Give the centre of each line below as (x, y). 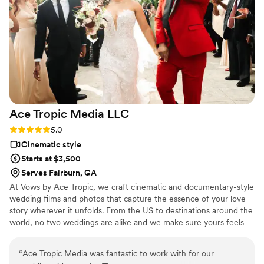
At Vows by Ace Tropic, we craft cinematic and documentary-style (132, 187)
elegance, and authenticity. (59, 246)
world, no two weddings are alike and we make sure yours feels (127, 222)
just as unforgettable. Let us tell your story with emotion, (114, 234)
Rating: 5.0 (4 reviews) (51, 129)
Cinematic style (51, 145)
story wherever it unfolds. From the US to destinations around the (131, 211)
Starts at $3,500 (51, 159)
